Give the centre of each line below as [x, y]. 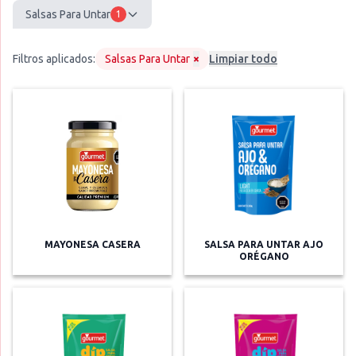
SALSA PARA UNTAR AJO [264, 245]
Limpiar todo [243, 59]
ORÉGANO [264, 257]
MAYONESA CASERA [92, 245]
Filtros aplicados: [54, 59]
